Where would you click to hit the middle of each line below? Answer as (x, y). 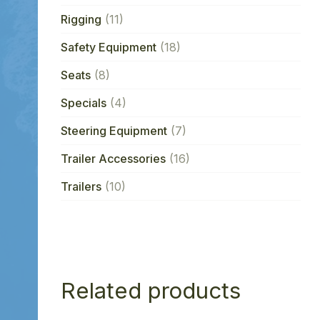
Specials (83, 102)
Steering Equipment (114, 130)
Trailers (81, 186)
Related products (150, 290)
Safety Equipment (108, 47)
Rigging (81, 19)
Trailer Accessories (113, 158)
